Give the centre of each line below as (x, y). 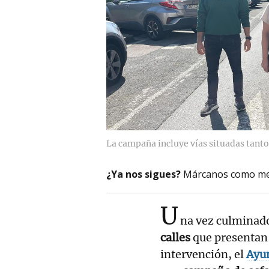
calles (177, 237)
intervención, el (202, 254)
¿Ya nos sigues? (144, 174)
